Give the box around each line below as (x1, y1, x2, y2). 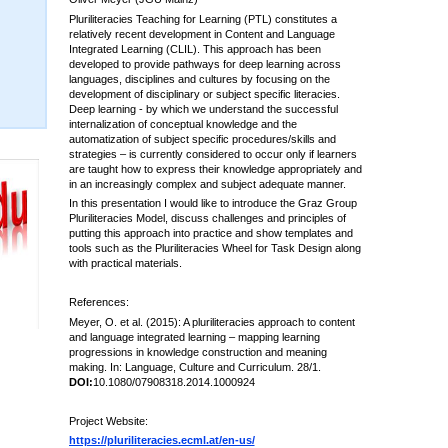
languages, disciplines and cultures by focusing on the (68, 72, 330, 85)
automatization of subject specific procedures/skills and (68, 132, 336, 145)
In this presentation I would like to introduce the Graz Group (68, 197, 357, 210)
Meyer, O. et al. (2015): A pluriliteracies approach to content (68, 315, 355, 328)
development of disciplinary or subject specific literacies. (68, 87, 340, 100)
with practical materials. (68, 257, 182, 270)
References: (68, 296, 129, 309)
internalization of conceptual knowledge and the (68, 117, 297, 130)
